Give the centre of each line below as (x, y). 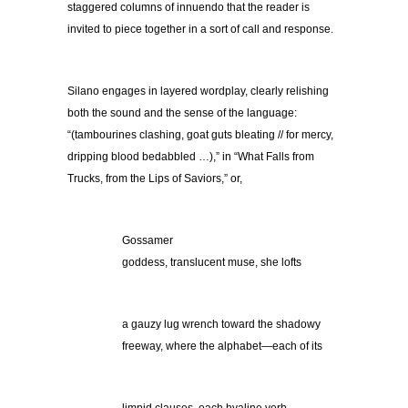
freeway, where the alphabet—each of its (222, 347)
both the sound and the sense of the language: (182, 113)
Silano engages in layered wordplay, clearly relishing (198, 92)
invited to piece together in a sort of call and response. (200, 30)
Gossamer (148, 241)
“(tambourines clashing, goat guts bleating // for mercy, (200, 135)
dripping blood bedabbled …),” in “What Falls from (191, 157)
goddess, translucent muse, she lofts (212, 263)
